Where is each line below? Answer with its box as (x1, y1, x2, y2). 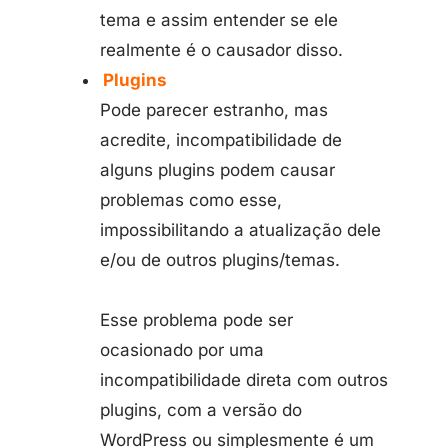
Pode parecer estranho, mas (100, 100, 328, 120)
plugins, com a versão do (100, 400, 302, 420)
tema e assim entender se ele (100, 10, 338, 30)
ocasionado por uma (100, 340, 264, 360)
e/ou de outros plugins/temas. (100, 250, 340, 270)
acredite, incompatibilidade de (100, 130, 342, 150)
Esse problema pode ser (100, 310, 293, 330)
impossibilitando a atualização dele (100, 220, 381, 240)
